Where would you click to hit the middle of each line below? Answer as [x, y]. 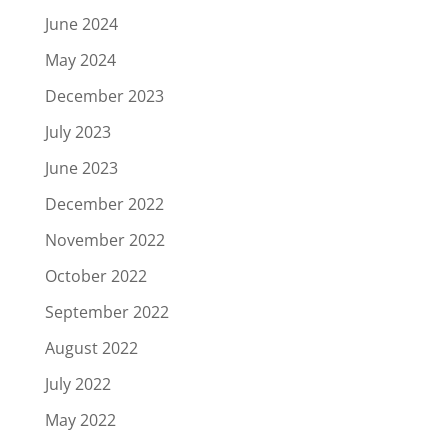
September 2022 [106, 311]
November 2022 [104, 239]
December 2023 [104, 95]
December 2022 [104, 203]
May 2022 [80, 419]
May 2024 [80, 59]
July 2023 [77, 131]
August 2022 [91, 347]
